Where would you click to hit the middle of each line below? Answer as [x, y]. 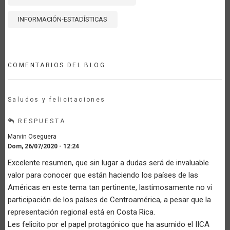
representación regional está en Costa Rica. [81, 212]
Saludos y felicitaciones [57, 100]
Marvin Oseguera [32, 137]
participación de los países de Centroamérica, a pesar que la [109, 200]
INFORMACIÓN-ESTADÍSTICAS [63, 20]
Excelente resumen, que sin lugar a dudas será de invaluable [108, 163]
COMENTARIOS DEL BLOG [56, 65]
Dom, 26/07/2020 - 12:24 [43, 147]
